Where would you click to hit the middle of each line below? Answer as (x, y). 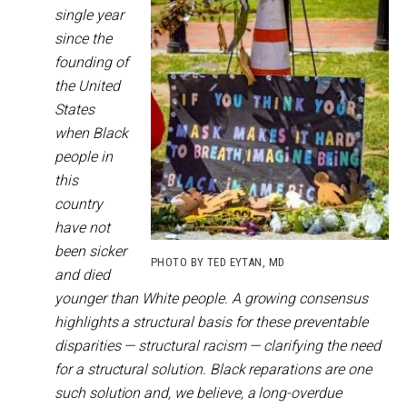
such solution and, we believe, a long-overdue (198, 393)
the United (87, 86)
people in (84, 157)
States (74, 109)
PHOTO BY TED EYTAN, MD (218, 262)
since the (83, 39)
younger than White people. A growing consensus (211, 298)
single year (89, 15)
